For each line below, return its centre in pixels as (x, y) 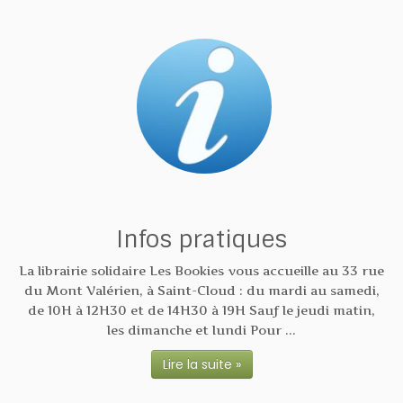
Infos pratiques (201, 240)
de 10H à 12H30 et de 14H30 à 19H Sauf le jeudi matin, (201, 310)
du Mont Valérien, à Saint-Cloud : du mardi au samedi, (201, 291)
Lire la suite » (201, 365)
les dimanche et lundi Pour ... (201, 330)
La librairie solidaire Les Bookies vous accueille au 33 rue (201, 271)
